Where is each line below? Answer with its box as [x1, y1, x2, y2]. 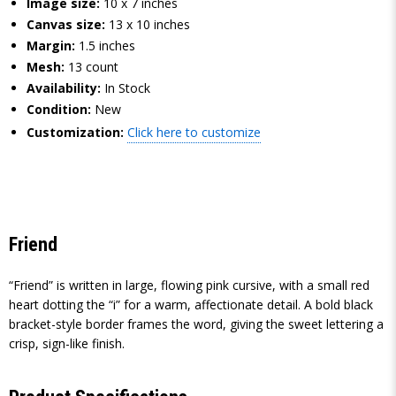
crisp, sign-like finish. [9, 335, 125, 352]
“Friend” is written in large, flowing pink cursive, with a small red [9, 277, 369, 293]
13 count [68, 58, 118, 75]
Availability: [27, 80, 101, 96]
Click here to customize [127, 124, 261, 141]
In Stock [104, 80, 150, 96]
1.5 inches [79, 37, 135, 54]
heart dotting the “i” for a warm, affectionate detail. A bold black [9, 296, 373, 313]
